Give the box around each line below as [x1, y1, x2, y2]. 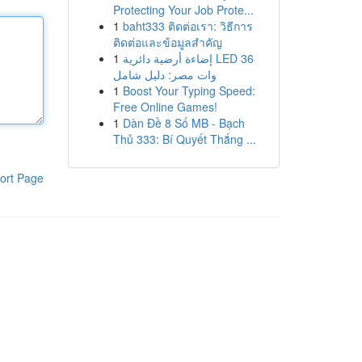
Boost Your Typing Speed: [122, 82, 255, 99]
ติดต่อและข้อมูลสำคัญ [112, 34, 222, 50]
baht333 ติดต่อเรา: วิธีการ [122, 18, 253, 34]
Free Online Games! [112, 99, 217, 115]
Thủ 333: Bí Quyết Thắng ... [112, 131, 256, 147]
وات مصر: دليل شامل [112, 66, 217, 82]
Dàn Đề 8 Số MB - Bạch [122, 115, 245, 131]
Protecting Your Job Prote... [112, 2, 254, 18]
